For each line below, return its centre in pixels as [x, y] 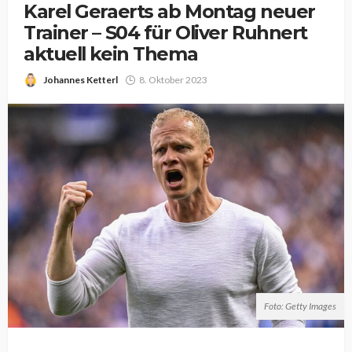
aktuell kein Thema [111, 54]
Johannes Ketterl [81, 80]
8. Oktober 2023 [173, 80]
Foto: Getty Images [300, 306]
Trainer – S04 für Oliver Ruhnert [165, 33]
